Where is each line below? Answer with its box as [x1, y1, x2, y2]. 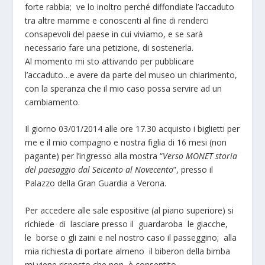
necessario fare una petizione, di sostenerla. [25, 42, 194, 53]
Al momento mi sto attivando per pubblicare [25, 56, 195, 67]
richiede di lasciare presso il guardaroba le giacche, [25, 218, 228, 230]
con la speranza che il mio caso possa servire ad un [25, 83, 222, 94]
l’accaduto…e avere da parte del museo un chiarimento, [25, 69, 238, 80]
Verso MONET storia [163, 150, 238, 162]
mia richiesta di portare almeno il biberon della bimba [25, 245, 231, 257]
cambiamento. [25, 96, 80, 108]
